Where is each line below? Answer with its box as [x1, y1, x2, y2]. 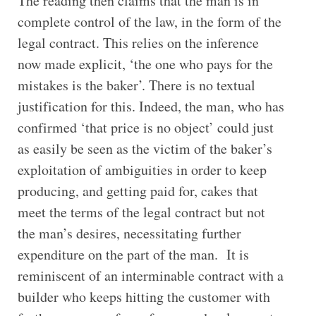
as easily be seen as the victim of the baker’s [17, 138, 272, 158]
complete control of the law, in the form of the [17, 11, 281, 31]
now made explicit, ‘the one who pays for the [17, 54, 273, 73]
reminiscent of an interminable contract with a [17, 265, 284, 285]
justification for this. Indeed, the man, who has [17, 96, 284, 116]
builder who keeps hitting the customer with [17, 286, 270, 306]
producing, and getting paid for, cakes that [17, 181, 258, 200]
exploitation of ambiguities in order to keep [17, 159, 267, 179]
